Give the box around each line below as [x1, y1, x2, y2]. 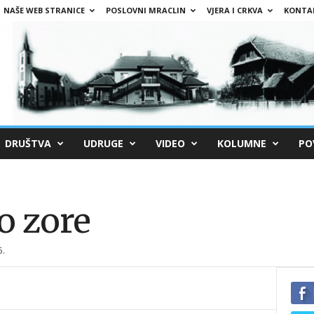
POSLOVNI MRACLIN [105, 5, 186, 15]
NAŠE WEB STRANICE [3, 5, 85, 15]
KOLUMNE [217, 136, 266, 150]
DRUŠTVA [4, 136, 51, 150]
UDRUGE [83, 136, 123, 150]
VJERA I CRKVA [206, 5, 263, 15]
